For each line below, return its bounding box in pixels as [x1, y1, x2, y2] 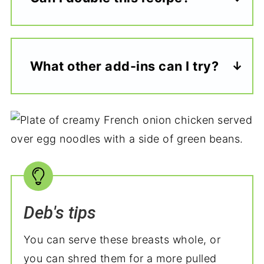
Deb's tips [23, 202, 96, 223]
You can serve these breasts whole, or [23, 233, 221, 246]
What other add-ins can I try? [29, 58, 219, 74]
